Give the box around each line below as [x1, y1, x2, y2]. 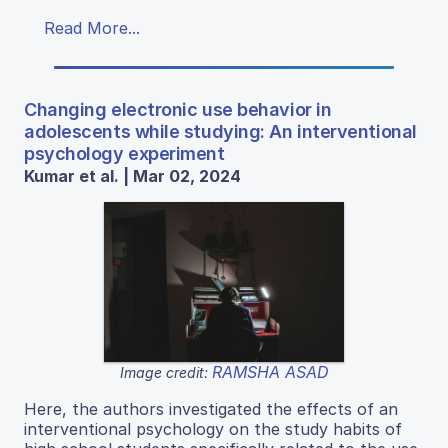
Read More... [44, 17, 140, 38]
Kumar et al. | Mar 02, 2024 [24, 165, 241, 186]
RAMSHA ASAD [211, 361, 329, 382]
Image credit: [119, 363, 212, 381]
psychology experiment [24, 142, 225, 164]
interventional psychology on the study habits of [24, 418, 402, 439]
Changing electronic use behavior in [24, 98, 332, 120]
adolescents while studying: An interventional [24, 120, 417, 142]
